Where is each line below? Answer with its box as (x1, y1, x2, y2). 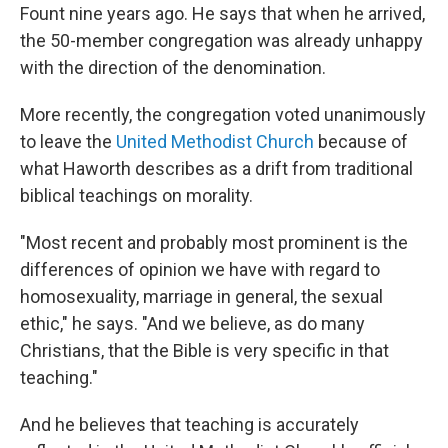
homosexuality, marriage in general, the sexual (20, 286, 383, 307)
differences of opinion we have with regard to (20, 259, 380, 280)
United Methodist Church (116, 131, 314, 152)
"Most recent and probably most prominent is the (20, 232, 408, 253)
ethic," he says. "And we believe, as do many (20, 313, 365, 334)
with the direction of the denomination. (20, 57, 326, 78)
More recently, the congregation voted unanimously (20, 104, 426, 125)
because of (314, 131, 408, 152)
